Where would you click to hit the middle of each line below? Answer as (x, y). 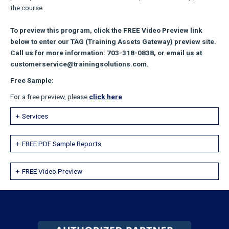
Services (35, 116)
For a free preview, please (50, 97)
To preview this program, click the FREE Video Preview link (106, 30)
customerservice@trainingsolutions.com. (79, 64)
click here (106, 97)
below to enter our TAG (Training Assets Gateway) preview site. (113, 41)
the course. (27, 8)
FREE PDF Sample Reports (62, 144)
